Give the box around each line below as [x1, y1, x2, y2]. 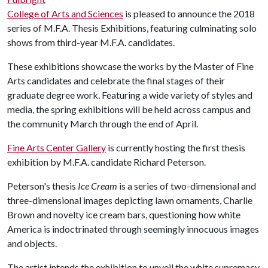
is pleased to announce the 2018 [123, 8, 255, 19]
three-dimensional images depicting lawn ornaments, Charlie [7, 194, 252, 206]
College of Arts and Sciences [7, 8, 123, 19]
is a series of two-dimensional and [117, 180, 256, 191]
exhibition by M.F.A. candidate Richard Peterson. [7, 156, 206, 167]
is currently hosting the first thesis [106, 142, 245, 153]
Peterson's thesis [7, 180, 78, 191]
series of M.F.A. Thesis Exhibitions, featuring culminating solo [7, 22, 257, 33]
